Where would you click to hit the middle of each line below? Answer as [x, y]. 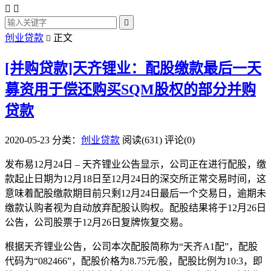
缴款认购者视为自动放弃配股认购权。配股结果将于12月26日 [135, 207]
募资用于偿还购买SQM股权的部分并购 [130, 89]
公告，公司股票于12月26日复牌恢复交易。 [97, 222]
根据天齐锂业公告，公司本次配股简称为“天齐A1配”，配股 [131, 246]
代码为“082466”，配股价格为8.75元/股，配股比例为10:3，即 [134, 261]
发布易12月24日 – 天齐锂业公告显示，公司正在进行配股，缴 [135, 164]
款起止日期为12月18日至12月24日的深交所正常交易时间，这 [135, 178]
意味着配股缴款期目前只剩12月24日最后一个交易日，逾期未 [135, 193]
